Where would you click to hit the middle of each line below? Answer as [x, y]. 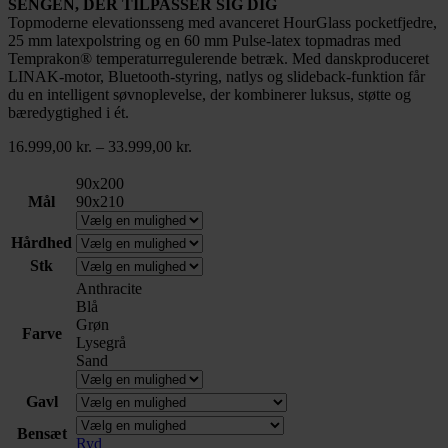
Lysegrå [101, 343]
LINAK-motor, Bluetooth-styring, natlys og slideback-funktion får [216, 77]
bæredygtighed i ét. [68, 113]
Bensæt [41, 434]
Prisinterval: [228, 146]
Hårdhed [41, 243]
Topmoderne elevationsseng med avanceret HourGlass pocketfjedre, [222, 23]
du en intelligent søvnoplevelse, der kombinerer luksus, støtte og [209, 95]
